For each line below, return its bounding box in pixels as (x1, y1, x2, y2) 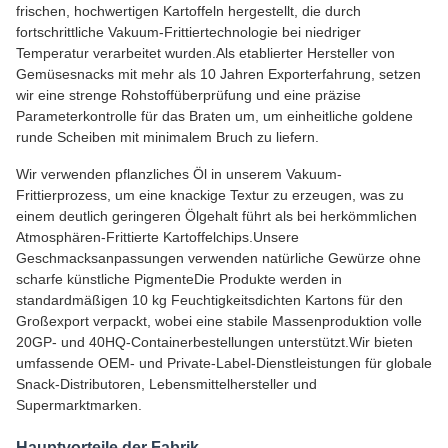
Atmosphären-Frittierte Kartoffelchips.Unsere (16, 229, 299, 246)
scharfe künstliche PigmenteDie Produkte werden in (16, 271, 342, 288)
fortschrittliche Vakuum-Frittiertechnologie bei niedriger (16, 24, 361, 41)
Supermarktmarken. (16, 397, 142, 414)
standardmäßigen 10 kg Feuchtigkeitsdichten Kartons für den (16, 292, 403, 309)
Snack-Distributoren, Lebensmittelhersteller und (16, 376, 317, 393)
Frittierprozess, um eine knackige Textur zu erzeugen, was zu (16, 187, 404, 204)
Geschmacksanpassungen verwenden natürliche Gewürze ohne (16, 250, 421, 267)
